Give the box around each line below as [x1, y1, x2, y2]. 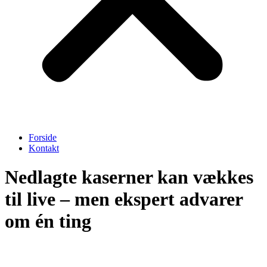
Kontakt [29, 143, 59, 153]
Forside [29, 132, 57, 142]
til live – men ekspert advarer [5, 188, 243, 210]
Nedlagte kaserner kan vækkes [5, 166, 253, 188]
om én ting [5, 210, 91, 232]
